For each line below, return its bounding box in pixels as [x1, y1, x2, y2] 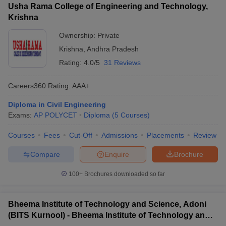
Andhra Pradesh [87, 45, 139, 53]
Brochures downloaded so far [83, 171, 165, 178]
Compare [30, 150, 60, 158]
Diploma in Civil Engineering [8, 100, 106, 108]
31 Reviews [104, 59, 141, 67]
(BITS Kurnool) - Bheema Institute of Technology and [8, 211, 210, 219]
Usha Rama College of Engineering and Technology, [8, 2, 208, 11]
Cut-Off [69, 131, 92, 139]
